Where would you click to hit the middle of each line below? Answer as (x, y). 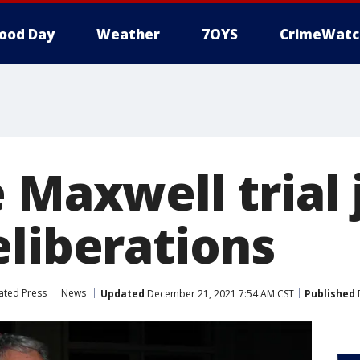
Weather (128, 34)
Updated (123, 293)
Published (330, 293)
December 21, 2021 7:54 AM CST (219, 293)
